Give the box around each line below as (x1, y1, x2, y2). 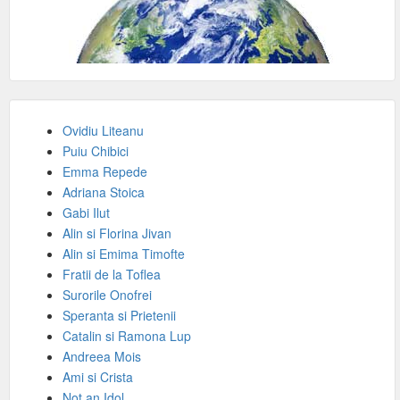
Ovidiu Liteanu (62, 121, 144, 139)
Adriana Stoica (62, 183, 145, 201)
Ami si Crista (62, 368, 133, 386)
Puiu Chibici (62, 142, 129, 160)
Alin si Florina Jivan (62, 224, 171, 242)
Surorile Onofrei (62, 286, 152, 304)
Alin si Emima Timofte (62, 245, 185, 262)
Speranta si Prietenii (62, 306, 176, 324)
